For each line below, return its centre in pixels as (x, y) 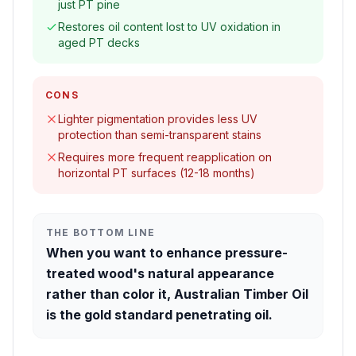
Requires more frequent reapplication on (165, 157)
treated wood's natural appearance (160, 273)
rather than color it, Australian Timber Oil (177, 294)
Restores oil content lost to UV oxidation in (169, 27)
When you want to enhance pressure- (167, 253)
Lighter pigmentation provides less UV (158, 119)
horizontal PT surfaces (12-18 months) (157, 173)
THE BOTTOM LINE (101, 232)
